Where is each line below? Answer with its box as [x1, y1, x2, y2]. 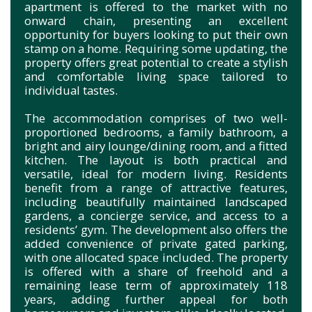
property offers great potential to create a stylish [24, 54, 288, 70]
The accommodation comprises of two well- [24, 109, 288, 126]
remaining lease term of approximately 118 [24, 276, 288, 293]
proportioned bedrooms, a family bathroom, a [24, 123, 288, 140]
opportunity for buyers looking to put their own [24, 26, 288, 42]
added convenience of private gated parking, [24, 235, 288, 251]
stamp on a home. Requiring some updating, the [24, 40, 288, 56]
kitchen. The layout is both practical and [24, 151, 288, 168]
